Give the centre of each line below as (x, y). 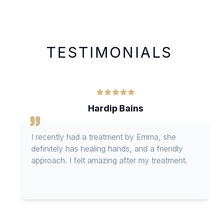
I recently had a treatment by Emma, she (104, 137)
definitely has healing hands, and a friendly (107, 148)
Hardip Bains (115, 108)
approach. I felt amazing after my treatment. (109, 160)
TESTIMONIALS (109, 52)
